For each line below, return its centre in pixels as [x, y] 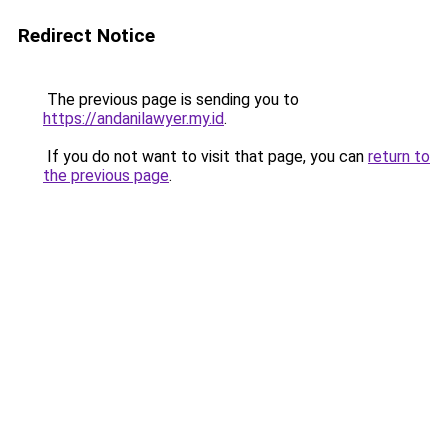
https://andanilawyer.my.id [133, 118]
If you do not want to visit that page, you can [205, 156]
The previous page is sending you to [171, 99]
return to [399, 156]
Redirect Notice [86, 35]
